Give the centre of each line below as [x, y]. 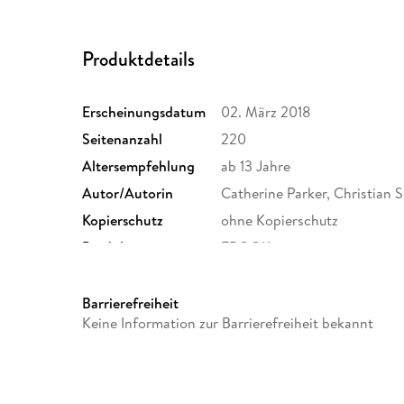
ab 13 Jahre [256, 166]
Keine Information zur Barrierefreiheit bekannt [228, 323]
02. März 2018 [266, 112]
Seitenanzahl [123, 139]
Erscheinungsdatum [144, 112]
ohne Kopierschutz [280, 220]
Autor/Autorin [128, 193]
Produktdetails [139, 59]
